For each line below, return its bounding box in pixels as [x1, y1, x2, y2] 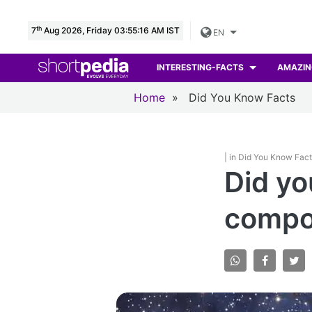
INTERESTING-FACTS [157, 62, 247, 73]
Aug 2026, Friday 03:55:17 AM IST [42, 25, 180, 36]
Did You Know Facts [189, 90, 295, 104]
